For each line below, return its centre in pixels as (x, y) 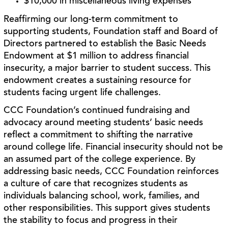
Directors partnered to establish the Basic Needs (105, 44)
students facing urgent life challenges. (82, 93)
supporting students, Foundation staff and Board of (111, 32)
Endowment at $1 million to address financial (96, 56)
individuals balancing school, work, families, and (102, 196)
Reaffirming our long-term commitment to (91, 20)
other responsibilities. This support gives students (107, 209)
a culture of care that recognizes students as (96, 184)
